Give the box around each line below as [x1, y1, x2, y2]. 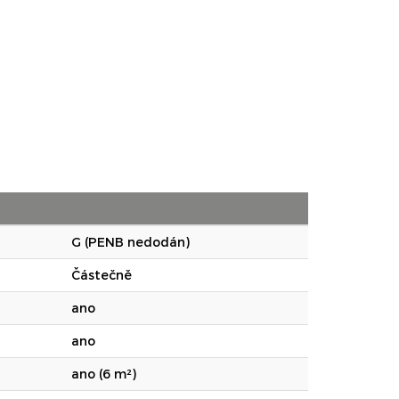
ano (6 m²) [71, 366, 136, 382]
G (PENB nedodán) [71, 234, 190, 250]
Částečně [71, 267, 132, 283]
